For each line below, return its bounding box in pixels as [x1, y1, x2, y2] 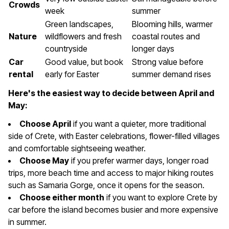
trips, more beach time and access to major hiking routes [8, 167, 214, 178]
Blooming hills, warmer [132, 18, 213, 29]
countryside [45, 43, 87, 54]
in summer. [8, 216, 47, 227]
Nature [9, 31, 37, 41]
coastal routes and [132, 31, 200, 41]
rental [9, 68, 33, 79]
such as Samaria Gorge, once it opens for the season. [8, 179, 204, 190]
